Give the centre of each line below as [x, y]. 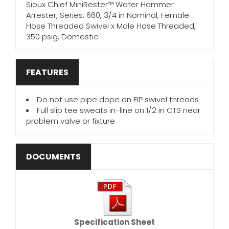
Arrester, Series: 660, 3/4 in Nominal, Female [108, 15]
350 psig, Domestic [62, 37]
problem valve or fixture [71, 121]
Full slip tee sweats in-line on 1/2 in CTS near [119, 110]
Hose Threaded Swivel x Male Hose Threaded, [111, 26]
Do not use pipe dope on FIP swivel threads [118, 99]
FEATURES [47, 72]
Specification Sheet [114, 222]
